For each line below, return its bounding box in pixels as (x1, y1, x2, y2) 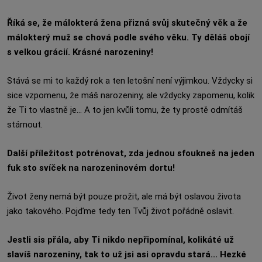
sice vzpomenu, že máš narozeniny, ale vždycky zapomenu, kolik (7, 90, 254, 101)
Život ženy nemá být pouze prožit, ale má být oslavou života (7, 191, 241, 202)
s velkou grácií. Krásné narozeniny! (7, 47, 153, 57)
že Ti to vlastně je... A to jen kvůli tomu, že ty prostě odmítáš (7, 105, 243, 115)
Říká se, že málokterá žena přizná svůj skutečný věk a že (7, 18, 247, 28)
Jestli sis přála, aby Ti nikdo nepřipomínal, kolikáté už (7, 235, 234, 245)
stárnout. (7, 119, 43, 130)
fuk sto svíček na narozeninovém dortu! (7, 163, 175, 173)
